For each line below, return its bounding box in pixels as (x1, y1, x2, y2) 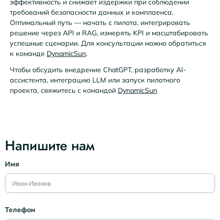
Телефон (5, 205, 35, 214)
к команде (10, 49, 47, 58)
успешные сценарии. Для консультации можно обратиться (10, 38, 206, 48)
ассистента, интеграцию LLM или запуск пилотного (10, 76, 180, 85)
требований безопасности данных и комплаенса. (10, 7, 173, 17)
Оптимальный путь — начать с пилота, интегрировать (10, 18, 190, 27)
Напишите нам (5, 136, 95, 156)
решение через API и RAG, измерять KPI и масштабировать (10, 28, 208, 37)
